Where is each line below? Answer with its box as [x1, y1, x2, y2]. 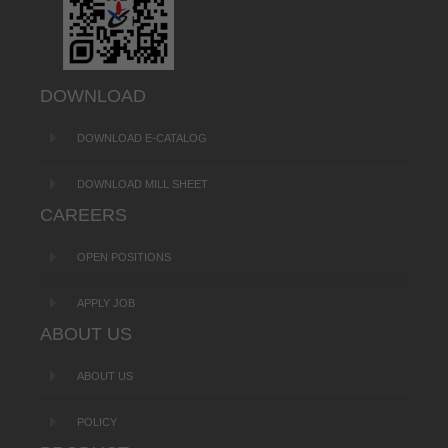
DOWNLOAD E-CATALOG [77, 132, 207, 144]
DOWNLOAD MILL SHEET [77, 178, 208, 190]
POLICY [77, 416, 117, 428]
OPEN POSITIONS [77, 251, 171, 263]
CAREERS [40, 205, 127, 225]
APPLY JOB [77, 297, 135, 309]
